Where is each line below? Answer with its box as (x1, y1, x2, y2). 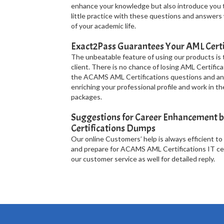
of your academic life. (70, 21, 136, 30)
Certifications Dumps (70, 122, 155, 134)
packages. (70, 92, 102, 101)
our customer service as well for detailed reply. (70, 154, 215, 163)
